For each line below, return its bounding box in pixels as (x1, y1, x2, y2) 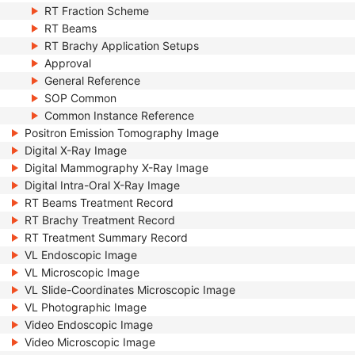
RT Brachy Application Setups (44, 39, 199, 52)
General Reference (44, 74, 140, 87)
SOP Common (44, 91, 116, 105)
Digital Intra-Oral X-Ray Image (25, 178, 180, 192)
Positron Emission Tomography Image (25, 126, 219, 139)
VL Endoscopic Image (25, 248, 137, 261)
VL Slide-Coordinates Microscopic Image (25, 283, 235, 296)
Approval (44, 56, 91, 70)
